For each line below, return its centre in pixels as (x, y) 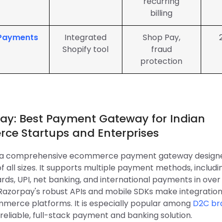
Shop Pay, (161, 37)
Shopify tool (86, 49)
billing (162, 13)
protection (162, 61)
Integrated (86, 37)
